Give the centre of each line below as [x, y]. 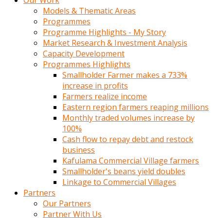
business [79, 150]
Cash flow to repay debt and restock [128, 139]
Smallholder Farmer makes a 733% [125, 75]
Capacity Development [84, 54]
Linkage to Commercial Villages [119, 182]
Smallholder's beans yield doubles [124, 171]
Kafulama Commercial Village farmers [131, 161]
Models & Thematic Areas [89, 11]
